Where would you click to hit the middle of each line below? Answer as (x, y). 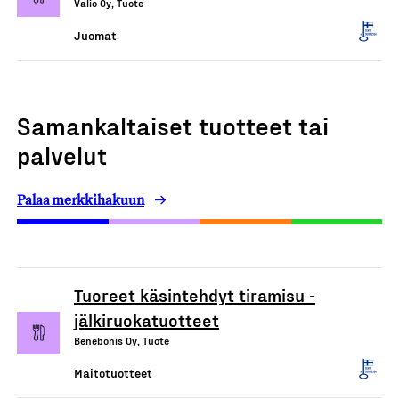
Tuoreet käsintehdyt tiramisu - (195, 295)
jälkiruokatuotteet (147, 320)
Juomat (95, 35)
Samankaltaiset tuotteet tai (173, 125)
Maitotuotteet (113, 373)
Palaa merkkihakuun (81, 200)
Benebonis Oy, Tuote (122, 340)
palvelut (62, 155)
